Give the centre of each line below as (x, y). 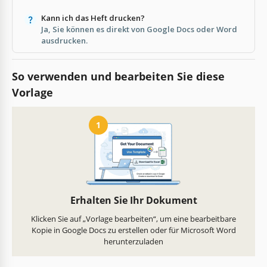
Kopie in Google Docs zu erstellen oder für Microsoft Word (133, 230)
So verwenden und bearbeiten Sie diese (118, 76)
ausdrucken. (64, 40)
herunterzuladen (133, 242)
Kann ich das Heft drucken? (93, 18)
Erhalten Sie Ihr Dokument (133, 201)
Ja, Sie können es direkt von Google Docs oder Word (139, 29)
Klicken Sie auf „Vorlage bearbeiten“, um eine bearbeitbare (133, 219)
